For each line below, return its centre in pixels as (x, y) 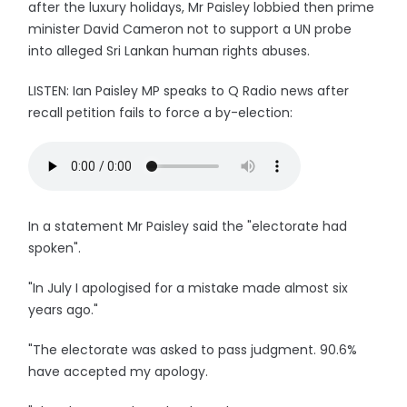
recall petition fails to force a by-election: (161, 113)
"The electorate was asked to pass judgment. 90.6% (193, 350)
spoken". (55, 248)
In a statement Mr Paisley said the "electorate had (188, 226)
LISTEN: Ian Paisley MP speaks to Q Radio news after (189, 91)
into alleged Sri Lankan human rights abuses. (169, 51)
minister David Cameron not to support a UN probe (190, 29)
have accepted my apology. (119, 372)
